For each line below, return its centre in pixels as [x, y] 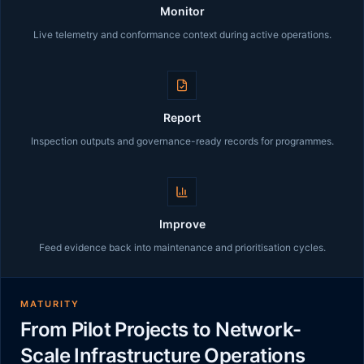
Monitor [182, 11]
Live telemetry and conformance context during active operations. [182, 35]
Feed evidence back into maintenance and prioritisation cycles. [182, 247]
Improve [182, 224]
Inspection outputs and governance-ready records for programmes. [182, 141]
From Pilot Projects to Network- [161, 329]
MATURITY [50, 304]
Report [182, 117]
